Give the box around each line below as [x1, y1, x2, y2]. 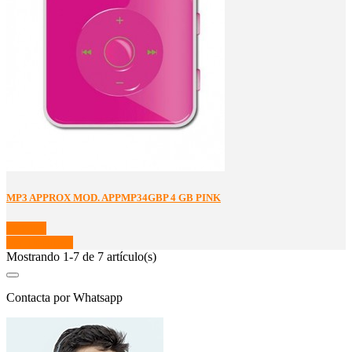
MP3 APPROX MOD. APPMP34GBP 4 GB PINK [6, 191, 221, 203]
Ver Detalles [6, 235, 67, 249]
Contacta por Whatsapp [6, 290, 123, 304]
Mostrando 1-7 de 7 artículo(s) [6, 249, 156, 263]
